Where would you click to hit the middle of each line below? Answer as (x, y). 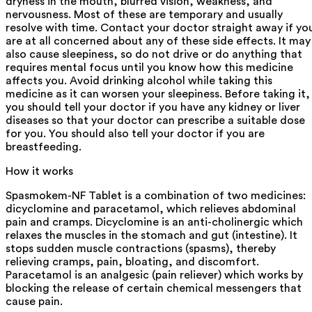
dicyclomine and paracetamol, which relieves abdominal (151, 209)
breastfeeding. (44, 147)
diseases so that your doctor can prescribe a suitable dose (155, 120)
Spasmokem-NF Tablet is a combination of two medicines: (156, 195)
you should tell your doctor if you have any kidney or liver (153, 107)
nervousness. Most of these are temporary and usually (144, 14)
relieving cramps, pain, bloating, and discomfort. (132, 262)
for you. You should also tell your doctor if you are (135, 133)
